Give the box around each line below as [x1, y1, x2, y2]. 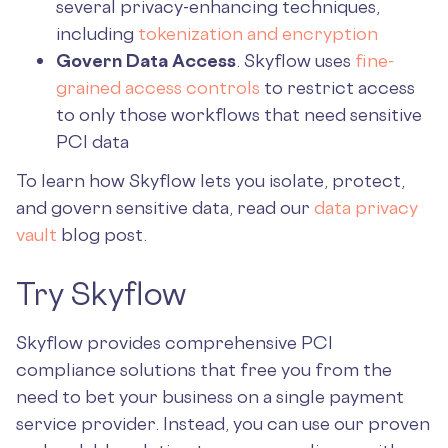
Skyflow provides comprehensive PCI [16, 331, 333, 353]
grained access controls [56, 76, 260, 98]
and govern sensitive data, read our [16, 196, 314, 218]
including [56, 22, 138, 44]
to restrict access [260, 76, 415, 98]
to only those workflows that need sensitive [56, 103, 422, 125]
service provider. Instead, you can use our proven [16, 412, 430, 434]
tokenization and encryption [138, 22, 378, 44]
